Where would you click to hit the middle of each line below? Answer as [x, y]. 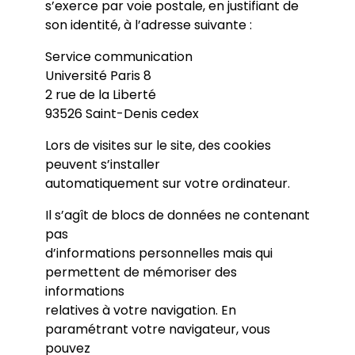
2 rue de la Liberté [100, 95]
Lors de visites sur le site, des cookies [158, 145]
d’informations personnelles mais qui [158, 253]
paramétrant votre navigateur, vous [157, 329]
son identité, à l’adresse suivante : [148, 25]
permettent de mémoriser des [141, 272]
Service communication [118, 57]
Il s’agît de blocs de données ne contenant [177, 215]
